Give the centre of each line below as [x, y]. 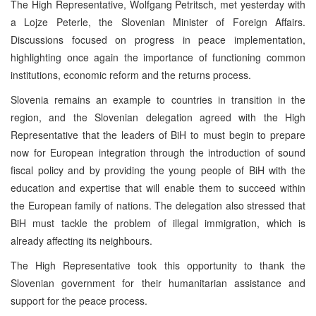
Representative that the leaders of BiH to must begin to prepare [158, 134]
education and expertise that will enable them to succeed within [158, 187]
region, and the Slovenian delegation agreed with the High [158, 117]
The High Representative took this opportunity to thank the [158, 265]
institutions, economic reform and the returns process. [131, 74]
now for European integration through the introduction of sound [158, 152]
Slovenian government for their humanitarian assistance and [158, 282]
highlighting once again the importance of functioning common [158, 57]
